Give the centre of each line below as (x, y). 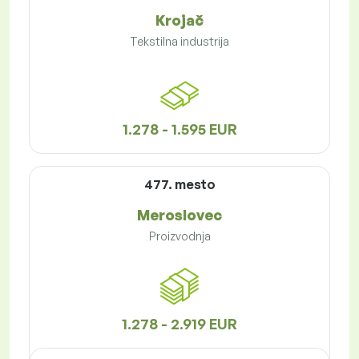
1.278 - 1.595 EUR (179, 129)
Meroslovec (179, 215)
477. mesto (179, 185)
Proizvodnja (179, 236)
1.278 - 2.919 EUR (179, 324)
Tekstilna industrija (179, 42)
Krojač (179, 20)
